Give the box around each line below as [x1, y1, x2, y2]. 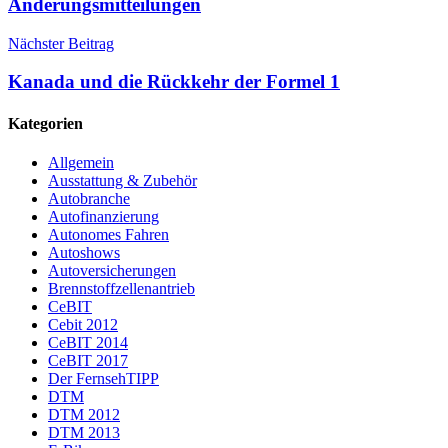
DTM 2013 [48, 423, 120, 441]
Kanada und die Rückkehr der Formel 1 [8, 71, 340, 93]
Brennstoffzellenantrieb [48, 279, 195, 297]
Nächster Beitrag [8, 34, 114, 52]
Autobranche [48, 189, 130, 207]
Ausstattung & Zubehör [48, 171, 197, 189]
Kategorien [8, 114, 83, 132]
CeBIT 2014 [48, 333, 128, 351]
